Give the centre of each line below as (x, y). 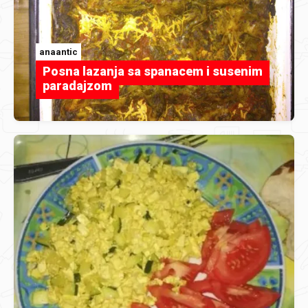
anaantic (58, 52)
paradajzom (77, 86)
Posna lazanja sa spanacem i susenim (153, 71)
